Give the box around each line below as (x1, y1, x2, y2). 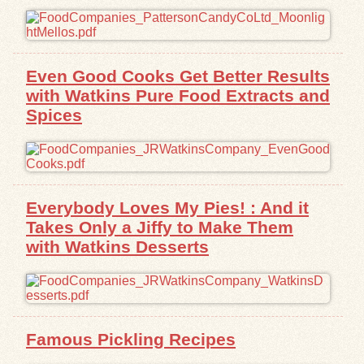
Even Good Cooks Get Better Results (26, 67, 330, 86)
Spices (26, 106, 82, 125)
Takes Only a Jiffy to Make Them (26, 217, 293, 236)
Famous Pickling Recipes (26, 329, 236, 349)
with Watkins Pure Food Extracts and (26, 86, 330, 106)
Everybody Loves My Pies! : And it (26, 197, 309, 217)
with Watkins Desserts (26, 236, 209, 256)
